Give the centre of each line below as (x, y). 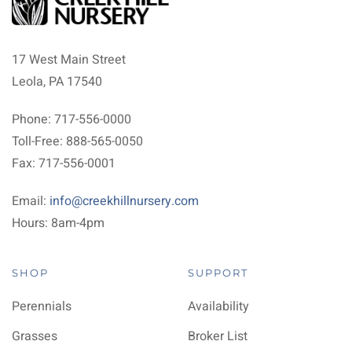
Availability (218, 306)
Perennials (42, 306)
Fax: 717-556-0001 (64, 163)
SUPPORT (218, 273)
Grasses (35, 336)
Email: (31, 201)
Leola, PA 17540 (57, 82)
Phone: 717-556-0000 (71, 119)
